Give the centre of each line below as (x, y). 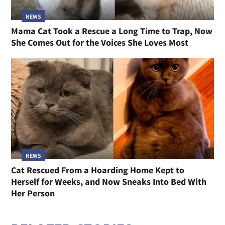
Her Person (33, 193)
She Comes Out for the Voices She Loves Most (100, 42)
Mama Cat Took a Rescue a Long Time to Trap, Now (112, 31)
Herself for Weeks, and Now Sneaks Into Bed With (109, 182)
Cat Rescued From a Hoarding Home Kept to (98, 170)
